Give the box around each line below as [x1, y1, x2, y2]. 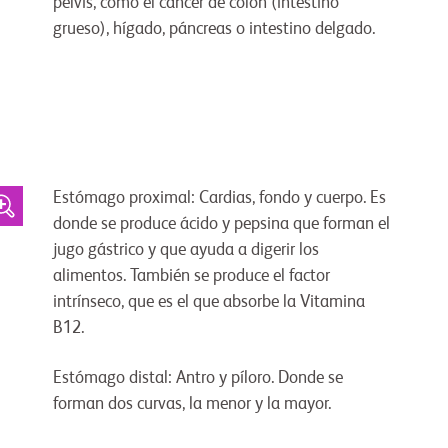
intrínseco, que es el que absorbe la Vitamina [52, 294, 365, 312]
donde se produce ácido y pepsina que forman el [52, 216, 390, 234]
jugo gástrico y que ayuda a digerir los [52, 242, 319, 260]
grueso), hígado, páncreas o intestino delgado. [52, 21, 375, 39]
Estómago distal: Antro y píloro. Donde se [52, 370, 343, 388]
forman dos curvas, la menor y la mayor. [52, 396, 331, 414]
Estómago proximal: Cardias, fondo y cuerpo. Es [52, 190, 386, 208]
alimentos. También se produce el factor [52, 268, 330, 286]
